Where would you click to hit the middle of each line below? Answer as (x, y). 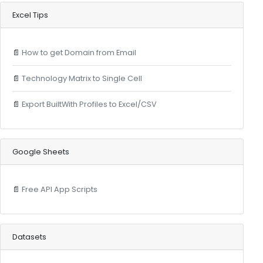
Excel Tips (30, 15)
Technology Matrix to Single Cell (82, 78)
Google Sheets (41, 151)
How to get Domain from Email (79, 52)
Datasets (29, 237)
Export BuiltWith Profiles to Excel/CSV (89, 104)
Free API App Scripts (59, 189)
